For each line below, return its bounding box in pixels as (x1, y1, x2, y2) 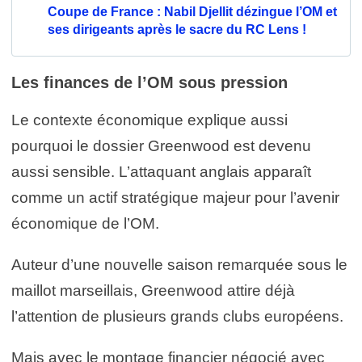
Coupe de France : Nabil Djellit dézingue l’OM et (48, 4, 337, 19)
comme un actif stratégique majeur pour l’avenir (11, 188, 339, 206)
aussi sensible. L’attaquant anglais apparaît (11, 162, 311, 180)
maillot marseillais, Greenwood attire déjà (11, 281, 295, 299)
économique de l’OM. (11, 214, 159, 232)
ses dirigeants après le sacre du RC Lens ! (48, 22, 306, 36)
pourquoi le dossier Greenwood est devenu (11, 137, 311, 154)
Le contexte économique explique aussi (11, 111, 288, 128)
